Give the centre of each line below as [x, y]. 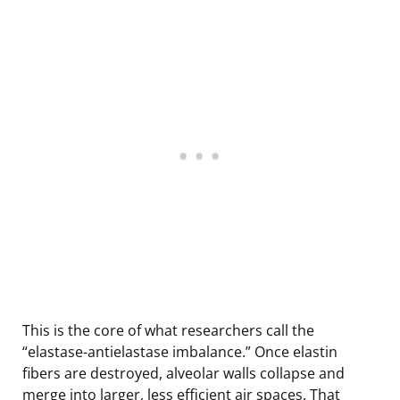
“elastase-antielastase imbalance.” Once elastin [180, 351]
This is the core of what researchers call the [168, 330]
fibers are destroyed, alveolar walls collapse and [183, 373]
